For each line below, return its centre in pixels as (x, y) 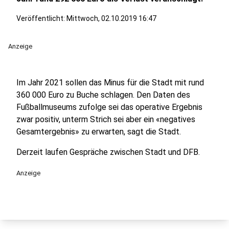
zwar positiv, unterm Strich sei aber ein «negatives (106, 119)
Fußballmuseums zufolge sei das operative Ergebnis (109, 107)
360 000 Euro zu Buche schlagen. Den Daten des (103, 95)
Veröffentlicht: (41, 18)
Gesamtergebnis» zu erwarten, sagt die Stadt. (99, 132)
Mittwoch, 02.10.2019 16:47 (111, 18)
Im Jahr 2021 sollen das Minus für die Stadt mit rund (110, 83)
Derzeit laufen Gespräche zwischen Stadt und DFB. (108, 152)
